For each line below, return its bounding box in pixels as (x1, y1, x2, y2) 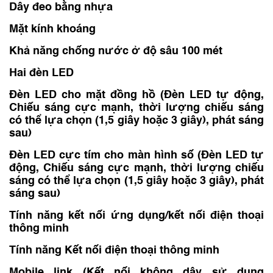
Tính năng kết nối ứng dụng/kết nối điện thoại (9, 210, 264, 221)
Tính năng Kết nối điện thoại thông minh (9, 245, 219, 256)
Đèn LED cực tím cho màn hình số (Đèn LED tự (9, 150, 264, 161)
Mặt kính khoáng (9, 24, 96, 35)
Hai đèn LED (9, 68, 74, 79)
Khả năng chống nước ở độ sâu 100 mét (9, 46, 222, 57)
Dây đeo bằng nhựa (9, 2, 113, 13)
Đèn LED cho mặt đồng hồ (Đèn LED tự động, (9, 90, 264, 101)
